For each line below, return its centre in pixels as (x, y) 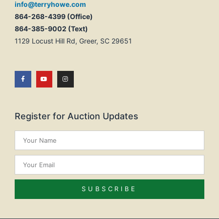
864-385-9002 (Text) (51, 28)
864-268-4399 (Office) (54, 16)
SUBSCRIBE (109, 189)
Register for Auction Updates (77, 116)
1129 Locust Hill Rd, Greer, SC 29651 (73, 41)
